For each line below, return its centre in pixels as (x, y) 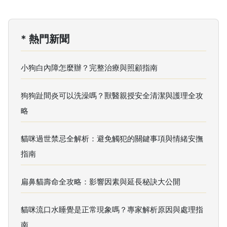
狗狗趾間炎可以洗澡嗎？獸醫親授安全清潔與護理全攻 (112, 95)
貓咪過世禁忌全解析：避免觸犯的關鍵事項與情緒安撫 (112, 138)
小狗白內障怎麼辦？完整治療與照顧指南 (89, 67)
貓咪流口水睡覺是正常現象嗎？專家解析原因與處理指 (112, 209)
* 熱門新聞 (45, 39)
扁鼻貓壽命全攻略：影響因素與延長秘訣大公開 (101, 181)
